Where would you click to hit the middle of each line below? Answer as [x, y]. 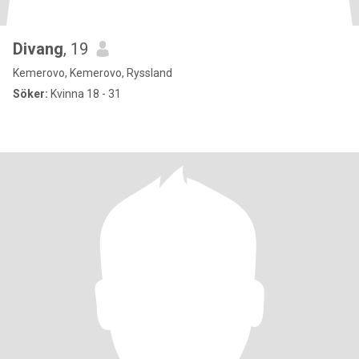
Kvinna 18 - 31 [85, 94]
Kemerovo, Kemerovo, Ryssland [93, 73]
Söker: [30, 94]
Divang [38, 49]
